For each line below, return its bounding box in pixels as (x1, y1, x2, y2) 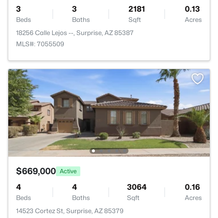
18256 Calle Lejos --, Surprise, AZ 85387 (16, 29, 134, 36)
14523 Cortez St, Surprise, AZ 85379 (16, 207, 124, 215)
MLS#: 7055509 (16, 40, 64, 48)
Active (60, 167, 76, 175)
